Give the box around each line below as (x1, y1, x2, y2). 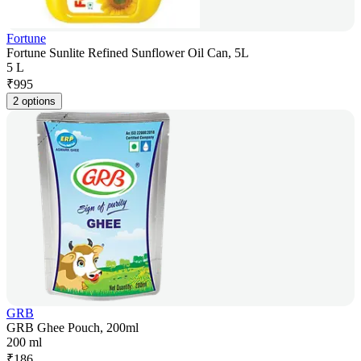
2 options (13, 95, 56, 108)
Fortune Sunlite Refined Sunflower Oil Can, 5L (6, 46, 249, 60)
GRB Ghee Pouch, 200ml (6, 321, 139, 335)
